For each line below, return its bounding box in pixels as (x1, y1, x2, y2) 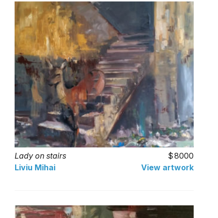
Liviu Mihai (15, 162, 55, 172)
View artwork (141, 162, 194, 172)
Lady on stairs (15, 150, 66, 161)
